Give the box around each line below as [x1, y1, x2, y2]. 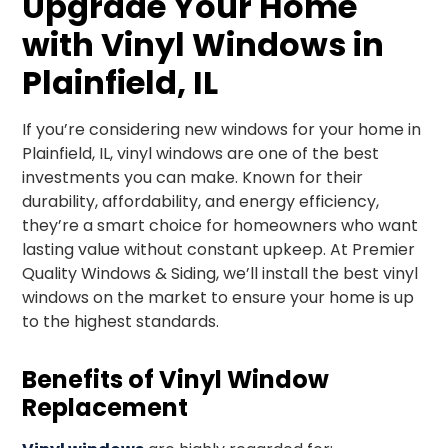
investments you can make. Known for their [22, 166, 364, 189]
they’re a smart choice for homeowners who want [22, 214, 419, 237]
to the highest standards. [22, 310, 220, 333]
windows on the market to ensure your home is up [22, 286, 415, 309]
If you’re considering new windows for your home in [22, 118, 422, 141]
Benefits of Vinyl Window [22, 363, 330, 396]
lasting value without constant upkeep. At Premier [22, 238, 416, 261]
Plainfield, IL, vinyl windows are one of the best [22, 142, 380, 165]
